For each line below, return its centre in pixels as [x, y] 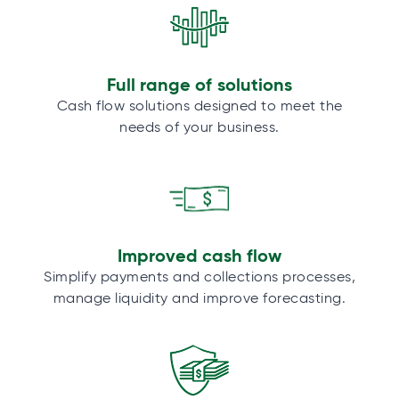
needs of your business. [199, 126]
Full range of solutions [199, 84]
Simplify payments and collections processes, [199, 277]
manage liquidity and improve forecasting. [199, 298]
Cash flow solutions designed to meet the [199, 105]
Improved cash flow [199, 256]
